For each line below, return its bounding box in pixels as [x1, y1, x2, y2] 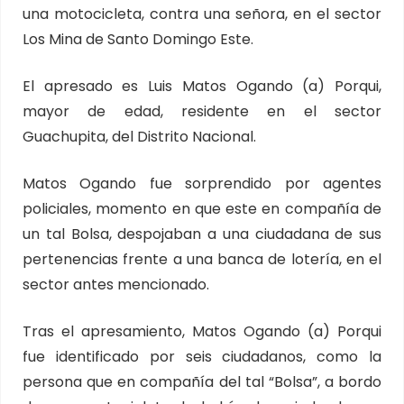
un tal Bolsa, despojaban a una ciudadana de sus [23, 224, 381, 244]
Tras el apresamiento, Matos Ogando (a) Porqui [23, 321, 381, 342]
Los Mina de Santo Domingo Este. [23, 29, 253, 50]
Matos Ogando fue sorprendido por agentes [23, 173, 381, 194]
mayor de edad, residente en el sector [23, 101, 381, 122]
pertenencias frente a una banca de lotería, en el [23, 249, 381, 270]
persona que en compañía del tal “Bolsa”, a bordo [23, 372, 381, 392]
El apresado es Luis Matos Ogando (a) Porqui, [23, 76, 381, 96]
